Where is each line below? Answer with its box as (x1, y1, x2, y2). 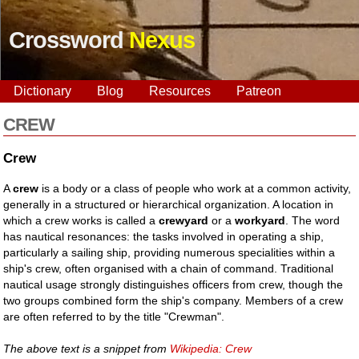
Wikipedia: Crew (170, 341, 252, 355)
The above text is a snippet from (3, 341, 171, 355)
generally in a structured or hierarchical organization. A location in (3, 197, 334, 211)
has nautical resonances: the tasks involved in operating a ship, (3, 229, 325, 243)
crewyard (159, 213, 209, 227)
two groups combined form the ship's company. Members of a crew (3, 293, 344, 307)
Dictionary (14, 84, 71, 98)
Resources (149, 84, 211, 98)
